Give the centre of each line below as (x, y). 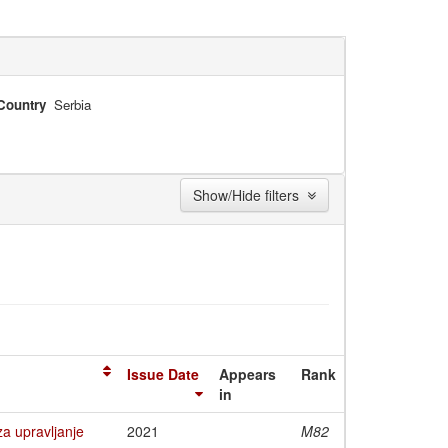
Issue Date (163, 373)
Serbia (73, 104)
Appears (247, 373)
